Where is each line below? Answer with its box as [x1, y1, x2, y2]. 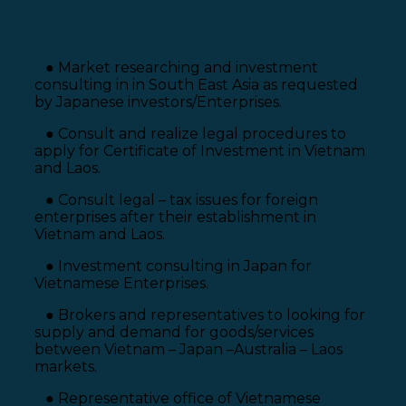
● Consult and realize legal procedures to [34, 125, 346, 143]
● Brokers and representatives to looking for [34, 306, 365, 324]
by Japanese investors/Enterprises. [34, 93, 282, 111]
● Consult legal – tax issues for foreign [34, 191, 318, 209]
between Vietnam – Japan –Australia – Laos [34, 341, 343, 359]
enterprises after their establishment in [34, 208, 316, 227]
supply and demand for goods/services [34, 324, 314, 342]
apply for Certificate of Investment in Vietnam [34, 142, 365, 160]
